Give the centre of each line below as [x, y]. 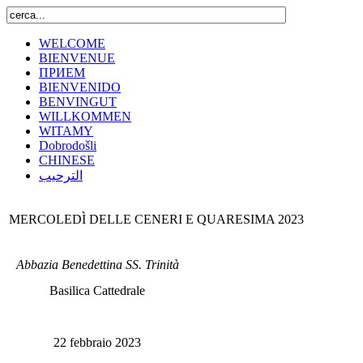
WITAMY [66, 131]
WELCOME [72, 43]
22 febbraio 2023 [97, 342]
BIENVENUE [77, 58]
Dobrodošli [68, 145]
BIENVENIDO [80, 87]
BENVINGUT [78, 102]
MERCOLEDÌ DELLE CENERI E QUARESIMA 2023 [156, 219]
